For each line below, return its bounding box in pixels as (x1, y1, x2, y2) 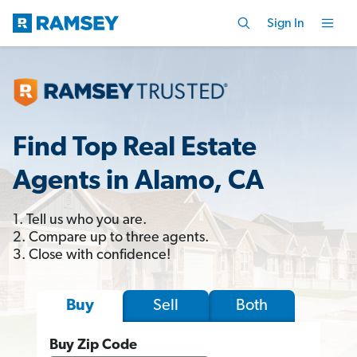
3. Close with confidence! (13, 247, 171, 263)
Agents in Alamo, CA (13, 167, 264, 196)
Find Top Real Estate (13, 134, 257, 163)
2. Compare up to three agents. (13, 229, 209, 245)
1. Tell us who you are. (13, 212, 147, 228)
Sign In (267, 17, 304, 30)
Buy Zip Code (49, 337, 137, 353)
